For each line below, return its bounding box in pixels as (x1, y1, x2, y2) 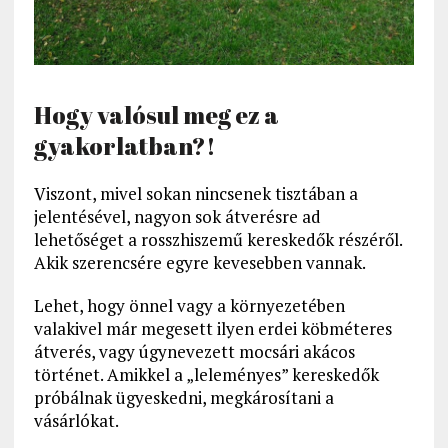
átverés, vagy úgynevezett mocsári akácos (33, 340, 355, 364)
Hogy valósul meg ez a (33, 99, 279, 132)
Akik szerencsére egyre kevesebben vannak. (33, 251, 366, 275)
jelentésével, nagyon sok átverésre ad (33, 205, 321, 229)
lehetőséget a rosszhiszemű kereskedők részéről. (33, 228, 402, 252)
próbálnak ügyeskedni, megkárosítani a (33, 386, 334, 410)
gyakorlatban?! (33, 130, 216, 163)
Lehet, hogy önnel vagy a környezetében (33, 294, 345, 318)
